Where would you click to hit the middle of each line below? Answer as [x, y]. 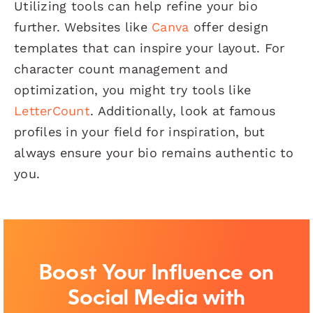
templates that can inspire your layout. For [150, 48]
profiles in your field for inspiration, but [140, 131]
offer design [229, 27]
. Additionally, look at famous [183, 110]
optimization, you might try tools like [133, 89]
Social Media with [156, 299]
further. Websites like [83, 27]
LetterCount [52, 110]
